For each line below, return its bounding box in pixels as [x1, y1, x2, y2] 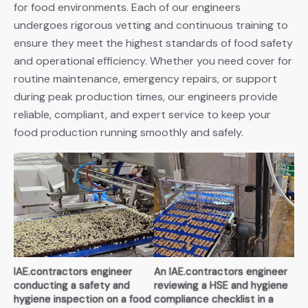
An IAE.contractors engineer [154, 265, 287, 279]
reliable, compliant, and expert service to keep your [14, 107, 271, 122]
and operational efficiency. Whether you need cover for [14, 54, 292, 69]
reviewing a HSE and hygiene [154, 278, 288, 293]
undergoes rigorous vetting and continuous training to [14, 18, 288, 33]
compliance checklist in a [154, 292, 274, 307]
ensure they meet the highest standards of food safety [14, 36, 293, 51]
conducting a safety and [14, 278, 130, 293]
